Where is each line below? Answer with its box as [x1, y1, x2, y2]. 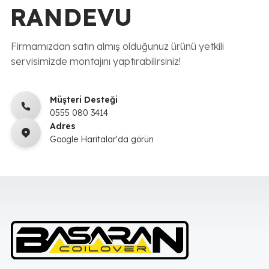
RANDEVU [9, 1, 132, 32]
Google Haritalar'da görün [49, 133, 154, 145]
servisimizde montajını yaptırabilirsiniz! [10, 55, 181, 67]
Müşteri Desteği [49, 94, 118, 105]
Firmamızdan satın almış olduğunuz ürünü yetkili [10, 40, 224, 52]
